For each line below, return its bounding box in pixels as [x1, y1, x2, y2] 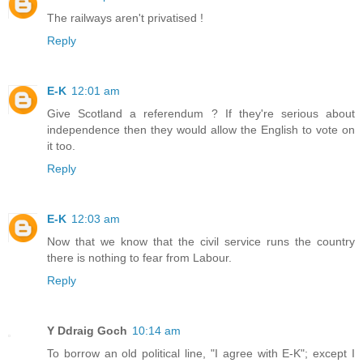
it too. [47, 139, 75, 152]
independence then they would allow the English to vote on [47, 122, 355, 136]
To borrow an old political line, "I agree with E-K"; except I [47, 346, 355, 360]
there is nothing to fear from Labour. [47, 250, 232, 264]
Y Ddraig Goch [47, 323, 127, 337]
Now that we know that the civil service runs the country [47, 234, 355, 248]
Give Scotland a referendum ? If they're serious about [47, 106, 355, 120]
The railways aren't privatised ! [47, 11, 203, 24]
